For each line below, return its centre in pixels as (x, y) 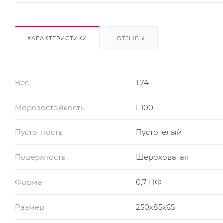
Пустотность (39, 132)
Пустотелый (159, 132)
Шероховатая (162, 157)
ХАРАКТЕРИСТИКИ (57, 39)
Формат (30, 182)
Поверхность (40, 157)
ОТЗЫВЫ (131, 39)
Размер (30, 207)
